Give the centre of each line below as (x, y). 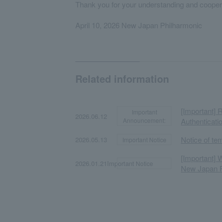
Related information (122, 79)
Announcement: (144, 120)
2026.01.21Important (105, 163)
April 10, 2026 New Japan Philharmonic (139, 25)
